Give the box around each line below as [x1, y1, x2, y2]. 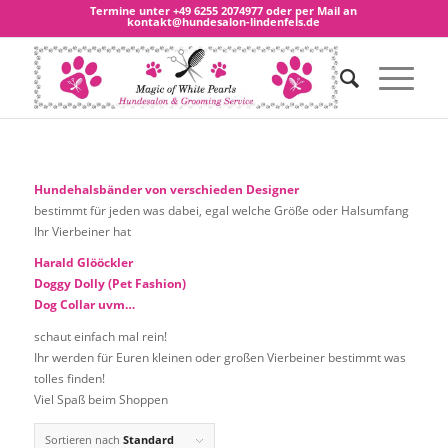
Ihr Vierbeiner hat [33, 223, 131, 241]
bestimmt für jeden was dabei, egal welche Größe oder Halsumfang [33, 202, 409, 220]
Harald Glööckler [33, 254, 133, 272]
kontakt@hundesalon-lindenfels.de [127, 14, 321, 29]
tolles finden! [33, 369, 105, 387]
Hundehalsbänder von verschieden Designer [33, 181, 299, 199]
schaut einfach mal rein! [33, 327, 167, 345]
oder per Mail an [263, 3, 358, 18]
